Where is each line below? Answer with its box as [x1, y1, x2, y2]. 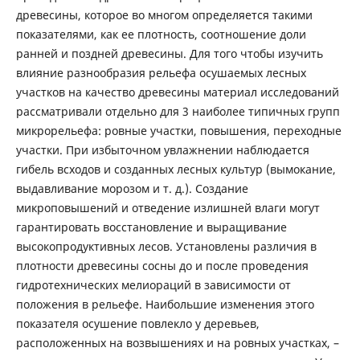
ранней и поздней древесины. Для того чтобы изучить [15, 45, 323, 61]
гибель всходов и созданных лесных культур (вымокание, [15, 161, 336, 177]
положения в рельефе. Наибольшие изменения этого [15, 296, 314, 312]
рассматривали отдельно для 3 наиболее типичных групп [15, 103, 340, 119]
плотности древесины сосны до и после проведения [15, 257, 309, 273]
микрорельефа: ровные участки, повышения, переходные [15, 122, 342, 138]
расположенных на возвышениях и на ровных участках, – [15, 334, 339, 350]
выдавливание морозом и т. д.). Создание [15, 180, 248, 196]
